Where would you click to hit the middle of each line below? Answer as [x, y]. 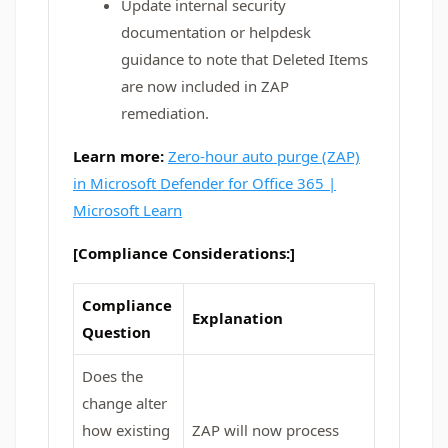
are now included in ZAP [205, 86]
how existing [126, 430]
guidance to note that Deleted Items [244, 59]
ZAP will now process [265, 430]
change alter [124, 403]
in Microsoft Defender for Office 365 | [204, 183]
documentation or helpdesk [216, 32]
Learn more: [120, 156]
